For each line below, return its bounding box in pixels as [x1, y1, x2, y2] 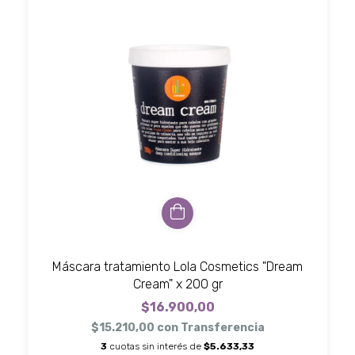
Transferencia [180, 320, 265, 334]
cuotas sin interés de [109, 340, 204, 352]
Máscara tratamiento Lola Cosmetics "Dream [52, 258, 303, 274]
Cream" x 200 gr [132, 276, 223, 292]
